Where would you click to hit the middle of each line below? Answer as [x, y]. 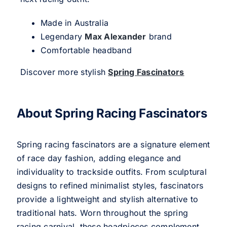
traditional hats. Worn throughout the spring [102, 213]
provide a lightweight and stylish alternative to [107, 199]
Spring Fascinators [146, 72]
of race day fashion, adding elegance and [99, 158]
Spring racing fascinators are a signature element [113, 145]
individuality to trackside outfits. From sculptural [111, 172]
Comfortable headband [86, 50]
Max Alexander [116, 37]
